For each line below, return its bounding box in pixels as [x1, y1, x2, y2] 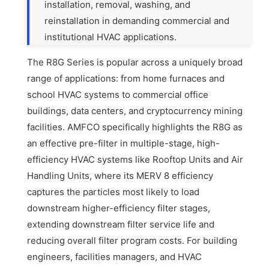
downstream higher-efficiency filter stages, [27, 202, 211, 214]
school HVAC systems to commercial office [27, 89, 209, 101]
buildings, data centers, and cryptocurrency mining [27, 105, 243, 117]
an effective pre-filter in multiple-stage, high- [27, 138, 220, 150]
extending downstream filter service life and [27, 219, 215, 231]
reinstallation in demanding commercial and [44, 15, 230, 27]
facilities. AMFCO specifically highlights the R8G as [27, 121, 243, 133]
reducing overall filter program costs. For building [27, 235, 238, 247]
